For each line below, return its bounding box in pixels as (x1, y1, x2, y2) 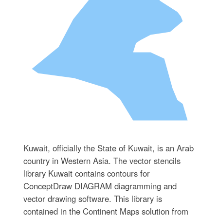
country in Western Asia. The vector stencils (23, 154, 181, 166)
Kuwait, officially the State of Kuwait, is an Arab (23, 142, 194, 154)
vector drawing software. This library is (23, 192, 162, 204)
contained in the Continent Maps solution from (23, 205, 188, 217)
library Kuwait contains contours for (23, 167, 150, 179)
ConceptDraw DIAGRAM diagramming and (23, 180, 177, 192)
